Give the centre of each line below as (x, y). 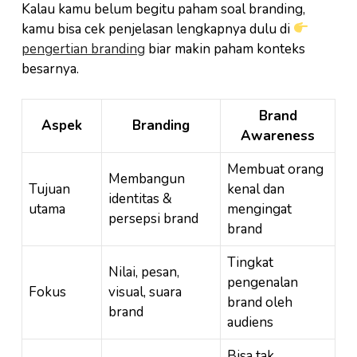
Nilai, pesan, (144, 273)
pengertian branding (83, 49)
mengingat (259, 210)
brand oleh (260, 303)
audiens (250, 323)
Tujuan (49, 190)
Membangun (147, 179)
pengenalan (263, 283)
